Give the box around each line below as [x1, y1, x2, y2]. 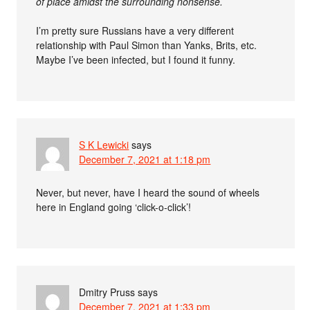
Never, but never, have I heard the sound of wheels [36, 185, 260, 199]
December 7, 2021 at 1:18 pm [79, 152, 211, 166]
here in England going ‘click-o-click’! [36, 200, 192, 214]
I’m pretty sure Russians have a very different [36, 24, 235, 37]
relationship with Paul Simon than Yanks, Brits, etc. [36, 38, 257, 52]
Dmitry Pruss [79, 285, 136, 299]
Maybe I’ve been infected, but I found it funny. [36, 53, 236, 66]
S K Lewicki [79, 138, 129, 152]
